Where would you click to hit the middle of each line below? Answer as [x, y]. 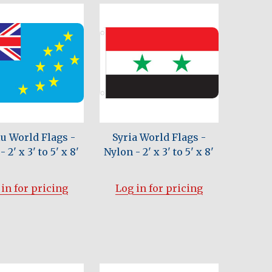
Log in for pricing [159, 188]
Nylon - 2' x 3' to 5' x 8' [159, 151]
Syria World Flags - [159, 137]
